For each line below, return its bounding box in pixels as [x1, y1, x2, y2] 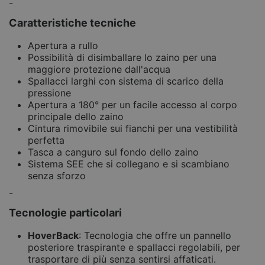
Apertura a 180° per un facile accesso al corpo [28, 98, 237, 111]
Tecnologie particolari [9, 206, 122, 219]
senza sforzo [28, 169, 86, 182]
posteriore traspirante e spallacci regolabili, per [28, 241, 240, 253]
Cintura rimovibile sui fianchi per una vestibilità [28, 122, 238, 134]
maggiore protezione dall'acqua [28, 63, 170, 75]
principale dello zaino [28, 110, 124, 122]
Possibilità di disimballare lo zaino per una [28, 51, 216, 63]
